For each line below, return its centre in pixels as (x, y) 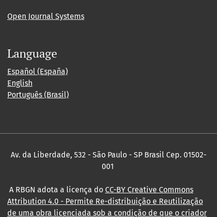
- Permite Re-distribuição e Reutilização (131, 201)
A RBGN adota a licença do (56, 190)
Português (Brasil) (38, 95)
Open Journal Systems (46, 16)
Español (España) (38, 71)
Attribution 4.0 (33, 201)
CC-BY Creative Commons (149, 190)
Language (32, 53)
